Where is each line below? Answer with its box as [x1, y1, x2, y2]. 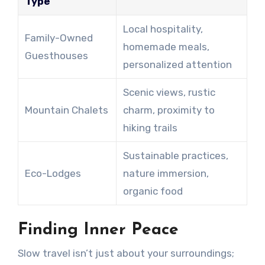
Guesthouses [24, 49, 88, 62]
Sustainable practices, [122, 149, 228, 161]
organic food [122, 185, 183, 197]
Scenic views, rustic [122, 86, 215, 98]
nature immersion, [122, 167, 209, 179]
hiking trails [122, 121, 177, 134]
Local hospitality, [122, 22, 203, 35]
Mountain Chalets [24, 104, 108, 116]
